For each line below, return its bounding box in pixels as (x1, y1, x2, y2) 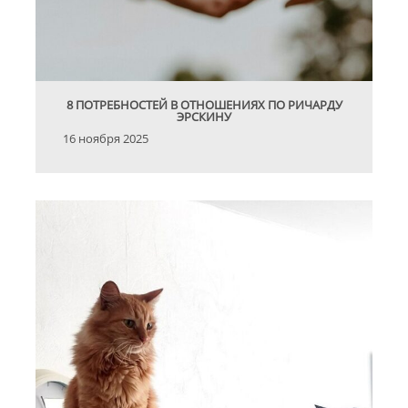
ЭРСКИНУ (177, 108, 231, 126)
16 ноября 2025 (63, 130, 148, 148)
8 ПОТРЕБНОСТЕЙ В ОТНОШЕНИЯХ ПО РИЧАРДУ (66, 97, 342, 114)
